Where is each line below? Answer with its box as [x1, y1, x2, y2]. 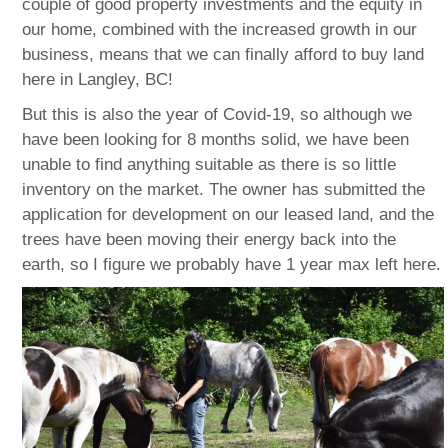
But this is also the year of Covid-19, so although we [22, 104, 413, 124]
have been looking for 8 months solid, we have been [22, 129, 410, 149]
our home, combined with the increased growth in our [22, 19, 418, 39]
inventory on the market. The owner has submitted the [22, 179, 426, 199]
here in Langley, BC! [22, 69, 174, 89]
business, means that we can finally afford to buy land [22, 44, 425, 64]
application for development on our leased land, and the [22, 204, 435, 224]
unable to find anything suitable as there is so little [22, 154, 397, 174]
